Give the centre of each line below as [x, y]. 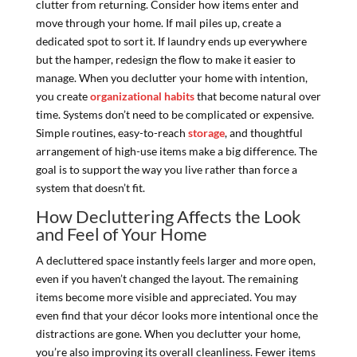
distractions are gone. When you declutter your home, [168, 333]
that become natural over [257, 96]
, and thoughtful [263, 132]
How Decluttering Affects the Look [168, 216]
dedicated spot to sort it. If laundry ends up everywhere [171, 41]
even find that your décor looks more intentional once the [177, 315]
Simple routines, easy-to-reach [112, 132]
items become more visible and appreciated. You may [166, 296]
